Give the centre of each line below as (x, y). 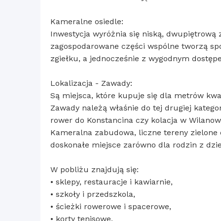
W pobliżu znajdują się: (94, 170)
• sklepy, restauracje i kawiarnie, (111, 182)
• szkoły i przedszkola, (93, 194)
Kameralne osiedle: (87, 22)
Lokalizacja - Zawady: (91, 83)
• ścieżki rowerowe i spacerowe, (111, 207)
